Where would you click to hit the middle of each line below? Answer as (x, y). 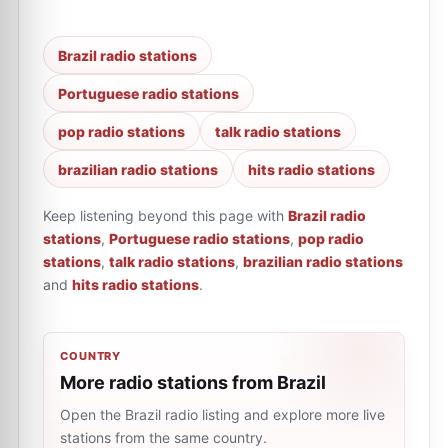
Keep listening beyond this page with (163, 215)
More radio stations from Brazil (193, 382)
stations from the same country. (163, 437)
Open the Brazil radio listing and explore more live (222, 414)
